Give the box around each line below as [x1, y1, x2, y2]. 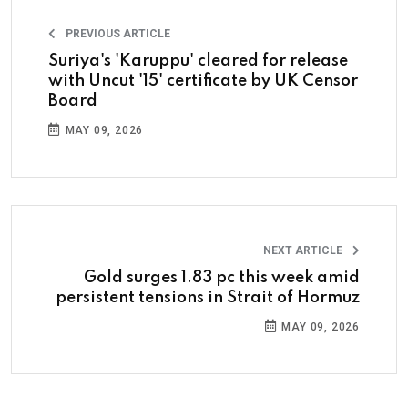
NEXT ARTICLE [263, 244, 345, 257]
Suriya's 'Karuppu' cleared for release [48, 53, 348, 69]
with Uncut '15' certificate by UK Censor [48, 73, 358, 89]
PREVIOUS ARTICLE [63, 27, 170, 40]
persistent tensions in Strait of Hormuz [56, 290, 360, 306]
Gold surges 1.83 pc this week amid [84, 270, 360, 286]
